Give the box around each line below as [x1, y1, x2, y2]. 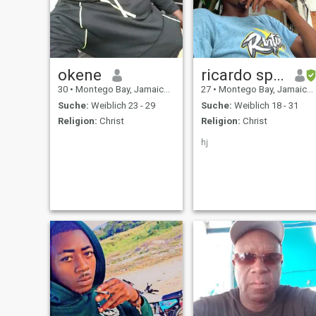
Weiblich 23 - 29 [88, 99, 155, 111]
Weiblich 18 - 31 [231, 99, 298, 111]
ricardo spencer [272, 66, 284, 85]
